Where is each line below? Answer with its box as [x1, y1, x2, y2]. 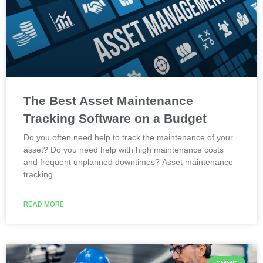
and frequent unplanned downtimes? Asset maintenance [23, 157, 233, 167]
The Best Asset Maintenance [23, 94, 193, 107]
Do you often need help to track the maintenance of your [23, 133, 233, 142]
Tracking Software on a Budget [23, 112, 207, 125]
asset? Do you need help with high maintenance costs [23, 145, 224, 154]
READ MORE [23, 200, 64, 208]
